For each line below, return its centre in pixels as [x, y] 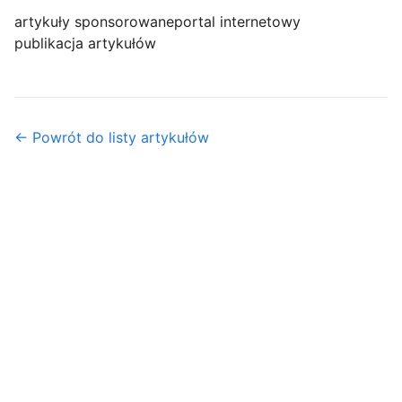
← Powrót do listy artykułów [112, 137]
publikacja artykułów [85, 43]
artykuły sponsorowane [94, 22]
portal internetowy [237, 22]
